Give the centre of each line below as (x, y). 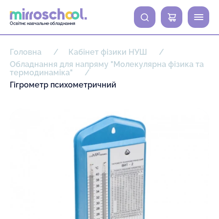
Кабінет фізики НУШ (109, 52)
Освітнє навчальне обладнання (43, 24)
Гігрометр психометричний (63, 85)
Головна (27, 52)
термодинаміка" (42, 73)
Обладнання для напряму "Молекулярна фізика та (107, 64)
